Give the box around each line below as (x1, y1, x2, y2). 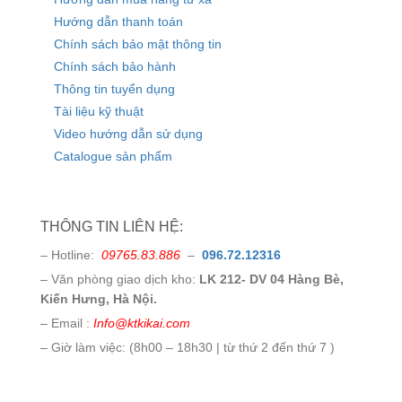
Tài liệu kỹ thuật (54, 104, 144, 119)
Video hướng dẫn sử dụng (54, 127, 203, 142)
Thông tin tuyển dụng (54, 82, 175, 97)
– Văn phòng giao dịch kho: (40, 272, 199, 287)
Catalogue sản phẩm (54, 149, 172, 164)
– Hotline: (40, 248, 101, 263)
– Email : (40, 316, 93, 331)
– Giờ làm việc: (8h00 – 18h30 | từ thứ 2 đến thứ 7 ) (40, 340, 335, 355)
